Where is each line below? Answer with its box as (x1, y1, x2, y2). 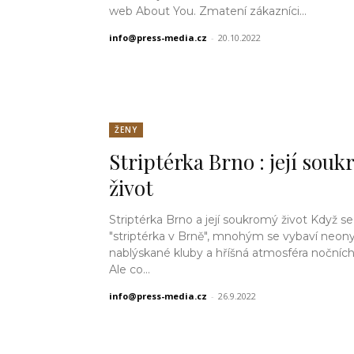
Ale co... (109, 262, 150, 277)
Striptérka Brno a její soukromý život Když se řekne (109, 212, 311, 227)
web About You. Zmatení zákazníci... (199, 4, 307, 19)
